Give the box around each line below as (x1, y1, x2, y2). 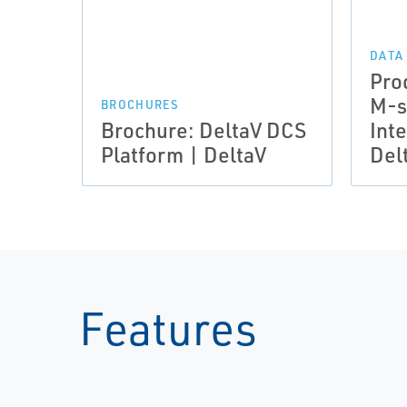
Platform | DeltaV (101, 141, 266, 168)
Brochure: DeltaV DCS (101, 116, 306, 144)
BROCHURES (101, 97, 180, 112)
